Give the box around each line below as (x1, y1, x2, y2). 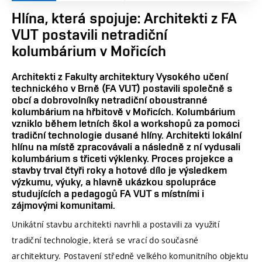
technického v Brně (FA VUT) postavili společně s (12, 81, 232, 94)
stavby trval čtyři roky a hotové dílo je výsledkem (12, 163, 227, 176)
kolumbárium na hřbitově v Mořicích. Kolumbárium (12, 105, 235, 118)
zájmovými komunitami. (12, 198, 115, 211)
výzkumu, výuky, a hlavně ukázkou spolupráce (12, 175, 216, 188)
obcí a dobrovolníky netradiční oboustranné (12, 93, 208, 106)
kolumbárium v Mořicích (12, 42, 166, 60)
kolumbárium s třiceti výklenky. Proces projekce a (12, 151, 233, 164)
